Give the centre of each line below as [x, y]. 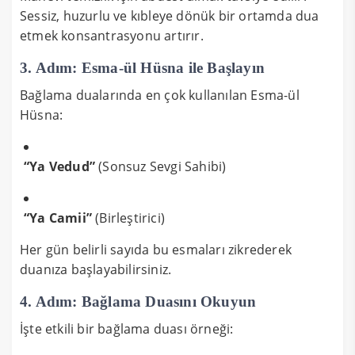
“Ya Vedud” [59, 166]
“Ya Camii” [58, 218]
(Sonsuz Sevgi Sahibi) [161, 166]
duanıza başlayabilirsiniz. [96, 269]
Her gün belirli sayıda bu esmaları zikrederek [156, 249]
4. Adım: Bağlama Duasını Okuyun [138, 301]
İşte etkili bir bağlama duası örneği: [127, 328]
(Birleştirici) [128, 218]
